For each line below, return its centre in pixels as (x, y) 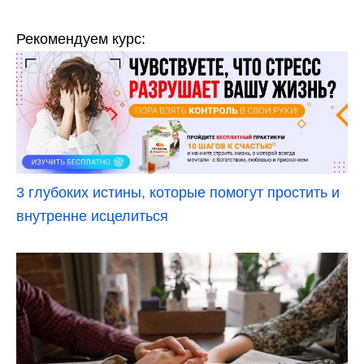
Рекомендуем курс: (81, 39)
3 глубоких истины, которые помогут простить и (178, 192)
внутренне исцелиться (92, 216)
